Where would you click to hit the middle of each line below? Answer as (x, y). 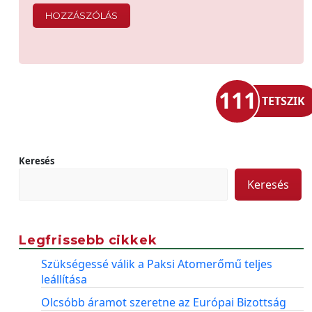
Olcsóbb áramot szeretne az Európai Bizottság (164, 302)
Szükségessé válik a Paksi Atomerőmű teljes (157, 264)
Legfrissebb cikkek (88, 240)
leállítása (64, 279)
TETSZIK (283, 101)
